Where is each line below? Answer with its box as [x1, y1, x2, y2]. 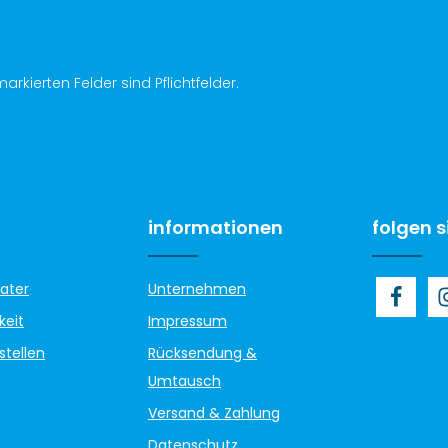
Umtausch [148, 370, 221, 391]
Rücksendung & [148, 342, 257, 363]
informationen [148, 214, 283, 240]
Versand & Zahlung [148, 402, 280, 423]
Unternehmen [148, 278, 246, 299]
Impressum [148, 310, 227, 331]
